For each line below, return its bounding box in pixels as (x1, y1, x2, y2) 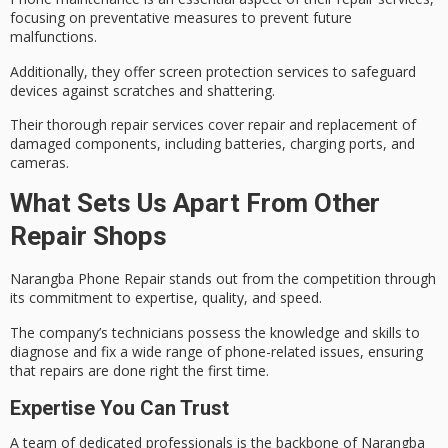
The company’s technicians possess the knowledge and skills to (10, 322, 420, 342)
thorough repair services (47, 115, 204, 135)
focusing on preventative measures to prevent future (10, 8, 352, 28)
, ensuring (360, 341, 423, 361)
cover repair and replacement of (204, 115, 416, 135)
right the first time (150, 360, 266, 380)
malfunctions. (10, 27, 97, 47)
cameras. (10, 153, 69, 173)
